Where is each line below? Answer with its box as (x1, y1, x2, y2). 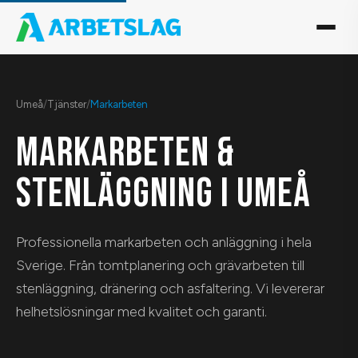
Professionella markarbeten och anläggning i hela (16, 233, 312, 250)
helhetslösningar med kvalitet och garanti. (16, 303, 267, 320)
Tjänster (47, 98, 86, 110)
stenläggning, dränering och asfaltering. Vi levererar (16, 280, 324, 296)
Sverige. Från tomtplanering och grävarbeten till (16, 257, 304, 273)
